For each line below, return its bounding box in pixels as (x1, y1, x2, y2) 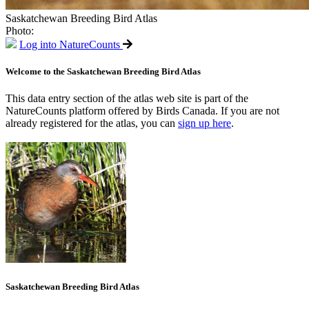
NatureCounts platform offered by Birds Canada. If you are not (6, 105, 279, 117)
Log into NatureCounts (19, 39, 120, 50)
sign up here (178, 117, 231, 130)
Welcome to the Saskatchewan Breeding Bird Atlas (6, 66, 201, 77)
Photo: (6, 25, 34, 37)
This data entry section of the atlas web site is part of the (6, 92, 248, 105)
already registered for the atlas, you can (6, 117, 178, 130)
